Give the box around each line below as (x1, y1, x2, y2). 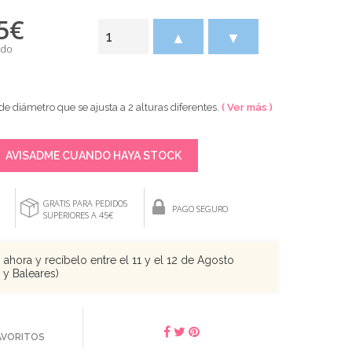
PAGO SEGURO (172, 203, 228, 214)
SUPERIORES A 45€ (43, 208, 113, 221)
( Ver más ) (222, 101, 273, 113)
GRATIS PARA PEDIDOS (43, 196, 127, 209)
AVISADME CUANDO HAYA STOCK (2, 148, 181, 162)
